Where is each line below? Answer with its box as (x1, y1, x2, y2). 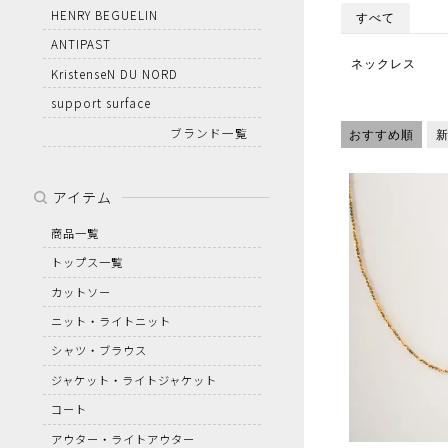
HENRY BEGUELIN (50, 5, 158, 23)
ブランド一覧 (170, 123, 249, 141)
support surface (50, 94, 151, 112)
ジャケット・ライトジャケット (50, 371, 217, 388)
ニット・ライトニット (50, 312, 171, 329)
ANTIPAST (50, 35, 111, 53)
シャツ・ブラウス (50, 342, 147, 359)
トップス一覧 (50, 254, 123, 271)
